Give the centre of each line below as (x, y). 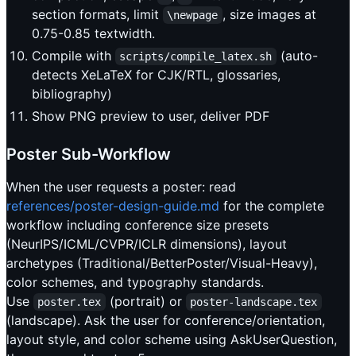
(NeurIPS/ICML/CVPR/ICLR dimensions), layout (147, 244)
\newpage (193, 15)
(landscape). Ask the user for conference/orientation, (166, 321)
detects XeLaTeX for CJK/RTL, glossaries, (156, 75)
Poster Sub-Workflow (89, 155)
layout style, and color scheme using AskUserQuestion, (172, 340)
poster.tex (70, 302)
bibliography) (72, 94)
